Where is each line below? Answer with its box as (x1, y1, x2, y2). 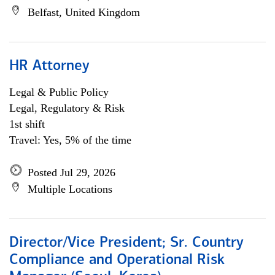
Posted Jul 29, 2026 (28, 166, 115, 179)
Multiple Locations (28, 183, 112, 195)
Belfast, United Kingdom (28, 6, 140, 18)
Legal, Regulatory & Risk (9, 102, 125, 114)
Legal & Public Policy (9, 86, 109, 98)
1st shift (9, 118, 45, 130)
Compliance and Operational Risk (9, 253, 225, 268)
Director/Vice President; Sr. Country (9, 236, 244, 250)
